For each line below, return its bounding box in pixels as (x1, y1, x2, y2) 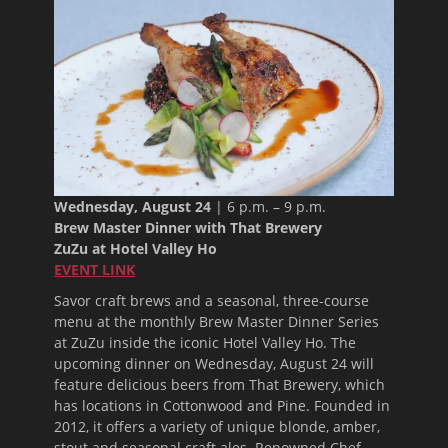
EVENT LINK (54, 260, 135, 280)
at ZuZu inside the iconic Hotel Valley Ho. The (54, 333, 356, 353)
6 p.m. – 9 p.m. (227, 197, 326, 217)
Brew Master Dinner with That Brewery (54, 218, 322, 238)
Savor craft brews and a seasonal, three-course (54, 291, 369, 311)
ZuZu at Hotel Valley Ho (54, 239, 217, 259)
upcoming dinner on (54, 354, 195, 374)
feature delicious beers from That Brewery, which (54, 375, 385, 395)
